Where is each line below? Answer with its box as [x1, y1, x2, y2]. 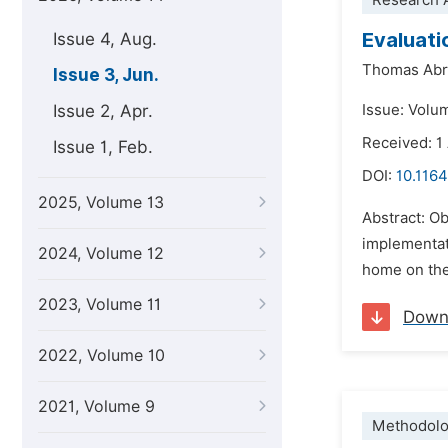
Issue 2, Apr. [53, 101, 153, 121]
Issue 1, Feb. [53, 137, 153, 157]
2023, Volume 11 [38, 295, 161, 314]
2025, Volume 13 [38, 193, 164, 212]
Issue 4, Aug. [53, 29, 157, 49]
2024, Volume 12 [38, 244, 164, 263]
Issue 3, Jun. [53, 65, 159, 85]
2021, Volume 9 [38, 397, 155, 416]
